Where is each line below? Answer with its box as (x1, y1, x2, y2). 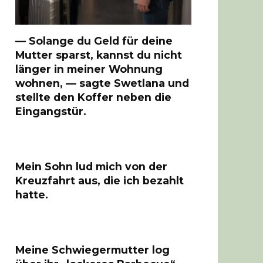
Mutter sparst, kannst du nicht (15, 48, 182, 61)
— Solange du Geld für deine (15, 34, 173, 47)
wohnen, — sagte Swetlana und (15, 76, 189, 89)
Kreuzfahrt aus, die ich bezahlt (15, 174, 184, 187)
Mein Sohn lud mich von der (15, 160, 167, 173)
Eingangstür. (15, 104, 86, 117)
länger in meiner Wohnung (15, 62, 163, 75)
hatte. (15, 188, 48, 201)
